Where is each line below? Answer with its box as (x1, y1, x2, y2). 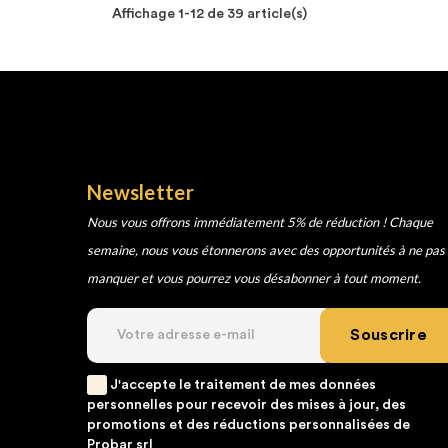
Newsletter (87, 180, 194, 205)
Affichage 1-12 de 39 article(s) (112, 7, 307, 22)
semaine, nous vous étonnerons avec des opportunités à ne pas (87, 242, 445, 259)
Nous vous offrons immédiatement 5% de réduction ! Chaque (87, 214, 433, 231)
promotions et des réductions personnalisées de (87, 418, 410, 433)
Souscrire (350, 327, 427, 344)
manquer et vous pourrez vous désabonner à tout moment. (87, 270, 421, 287)
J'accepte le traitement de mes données (110, 378, 376, 393)
